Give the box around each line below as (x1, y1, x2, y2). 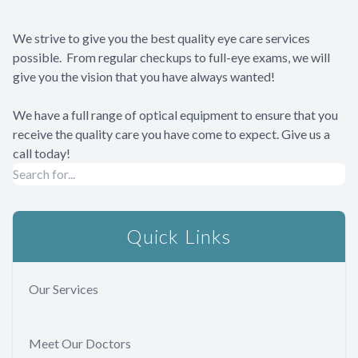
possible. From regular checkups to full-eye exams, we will (13, 50, 330, 65)
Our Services (29, 281, 98, 296)
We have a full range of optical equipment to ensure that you (13, 107, 338, 122)
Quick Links (126, 225, 232, 248)
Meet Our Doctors (29, 336, 131, 351)
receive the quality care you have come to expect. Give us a (13, 126, 330, 141)
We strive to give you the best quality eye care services (13, 30, 310, 46)
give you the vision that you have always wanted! (13, 69, 275, 84)
